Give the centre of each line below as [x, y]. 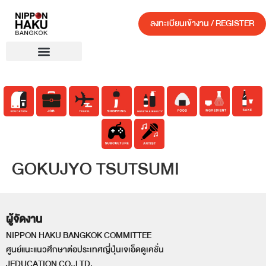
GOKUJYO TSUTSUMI [96, 169]
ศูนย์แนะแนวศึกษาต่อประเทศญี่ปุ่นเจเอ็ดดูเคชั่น [85, 250]
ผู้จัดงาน [24, 219]
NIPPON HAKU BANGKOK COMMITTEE [79, 235]
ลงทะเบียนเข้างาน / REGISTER [202, 23]
